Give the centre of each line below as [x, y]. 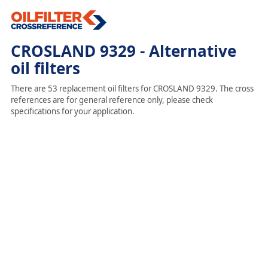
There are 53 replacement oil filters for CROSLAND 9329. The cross [132, 89]
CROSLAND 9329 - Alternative [123, 51]
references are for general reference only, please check [112, 100]
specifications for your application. [72, 111]
